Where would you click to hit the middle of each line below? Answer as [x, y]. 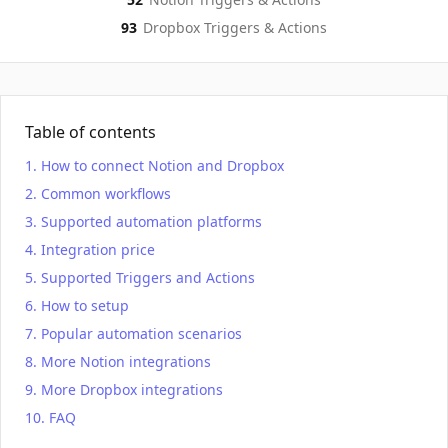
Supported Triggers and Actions [148, 277]
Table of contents [90, 132]
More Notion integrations [126, 361]
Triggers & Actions [263, 27]
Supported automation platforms [151, 221]
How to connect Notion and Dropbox [162, 165]
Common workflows [106, 193]
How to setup [85, 305]
